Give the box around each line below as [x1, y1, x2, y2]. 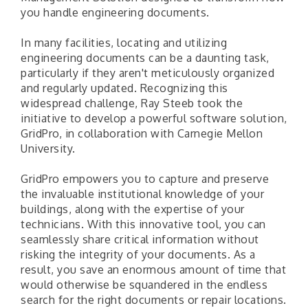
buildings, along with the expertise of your [21, 202, 245, 217]
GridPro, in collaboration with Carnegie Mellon [21, 126, 263, 141]
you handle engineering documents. [21, 5, 210, 20]
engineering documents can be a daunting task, [21, 51, 269, 65]
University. [21, 142, 76, 156]
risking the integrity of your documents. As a [21, 247, 256, 262]
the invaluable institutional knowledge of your [21, 187, 264, 201]
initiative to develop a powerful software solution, [21, 111, 287, 126]
